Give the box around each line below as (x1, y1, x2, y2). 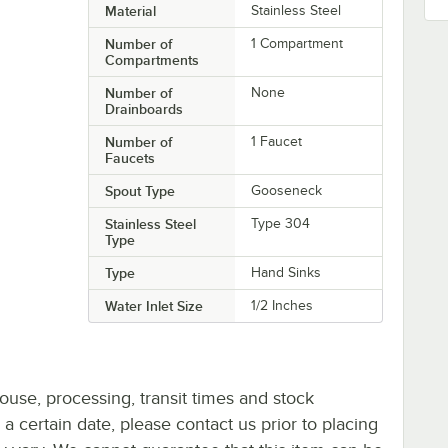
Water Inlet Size (104, 297, 203, 314)
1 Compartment (251, 35, 344, 51)
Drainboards (104, 100, 183, 117)
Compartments (104, 51, 199, 68)
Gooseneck (251, 182, 323, 198)
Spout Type (104, 182, 175, 199)
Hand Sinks (251, 264, 322, 280)
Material (104, 2, 156, 19)
